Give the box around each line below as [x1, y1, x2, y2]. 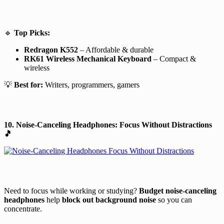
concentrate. [4, 204, 42, 213]
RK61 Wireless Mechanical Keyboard [24, 54, 151, 63]
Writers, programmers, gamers [43, 80, 139, 89]
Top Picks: [14, 28, 50, 37]
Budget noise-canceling [139, 186, 216, 195]
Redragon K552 [24, 45, 78, 54]
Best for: [14, 80, 43, 89]
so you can [156, 195, 192, 204]
